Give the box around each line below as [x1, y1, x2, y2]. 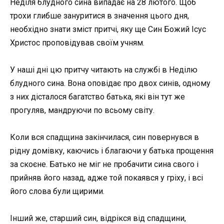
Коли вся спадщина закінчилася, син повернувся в [10, 132, 199, 142]
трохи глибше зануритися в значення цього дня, [10, 10, 189, 20]
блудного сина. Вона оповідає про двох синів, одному [10, 78, 210, 88]
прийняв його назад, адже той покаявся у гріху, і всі [10, 172, 203, 182]
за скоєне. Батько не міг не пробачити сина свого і [10, 159, 198, 169]
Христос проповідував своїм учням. [10, 37, 144, 47]
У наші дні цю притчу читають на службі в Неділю [10, 64, 197, 74]
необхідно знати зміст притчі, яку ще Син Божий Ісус [10, 24, 206, 34]
